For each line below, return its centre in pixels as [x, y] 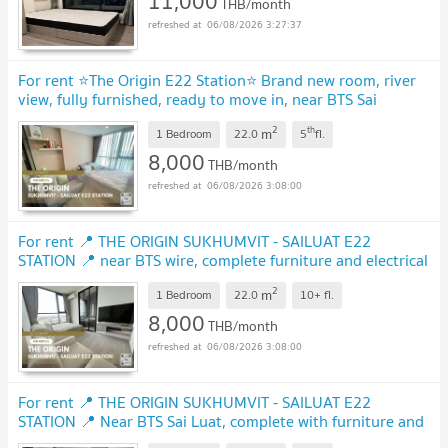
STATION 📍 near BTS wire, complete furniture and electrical [223, 259]
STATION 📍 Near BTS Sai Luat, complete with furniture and [221, 420]
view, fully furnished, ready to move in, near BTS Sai [197, 98]
